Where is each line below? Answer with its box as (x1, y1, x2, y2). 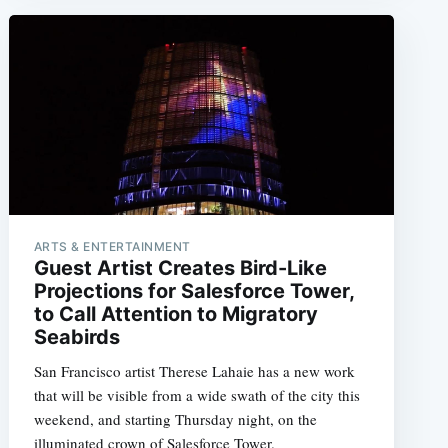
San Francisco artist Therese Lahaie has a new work (33, 360, 355, 381)
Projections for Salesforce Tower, (33, 278, 354, 303)
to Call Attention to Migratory (33, 301, 318, 326)
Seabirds (33, 324, 120, 349)
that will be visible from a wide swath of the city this (33, 384, 360, 405)
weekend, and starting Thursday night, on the (33, 408, 317, 429)
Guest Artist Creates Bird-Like (33, 255, 327, 280)
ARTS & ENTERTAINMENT (33, 238, 191, 254)
